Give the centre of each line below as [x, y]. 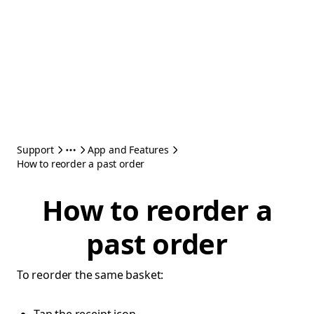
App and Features [128, 150]
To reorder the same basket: [90, 275]
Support [35, 150]
